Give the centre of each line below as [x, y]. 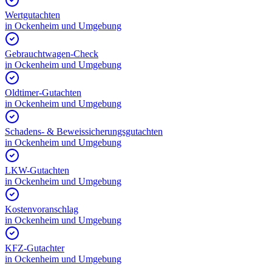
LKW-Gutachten [37, 171]
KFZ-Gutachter [35, 248]
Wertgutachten [32, 15]
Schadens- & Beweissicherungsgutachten [84, 132]
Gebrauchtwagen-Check [52, 54]
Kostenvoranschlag [42, 209]
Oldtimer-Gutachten [43, 93]
